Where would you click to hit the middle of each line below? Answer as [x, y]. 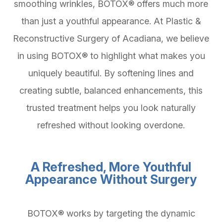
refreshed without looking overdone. [111, 125]
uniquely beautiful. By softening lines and [111, 73]
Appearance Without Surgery [111, 180]
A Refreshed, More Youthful [111, 167]
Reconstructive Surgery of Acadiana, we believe [111, 39]
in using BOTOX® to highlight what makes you [111, 56]
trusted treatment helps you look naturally [111, 108]
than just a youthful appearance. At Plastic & [111, 21]
